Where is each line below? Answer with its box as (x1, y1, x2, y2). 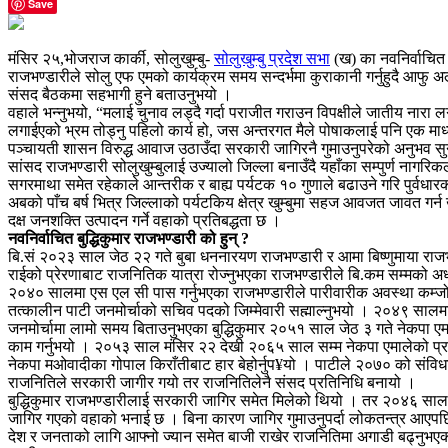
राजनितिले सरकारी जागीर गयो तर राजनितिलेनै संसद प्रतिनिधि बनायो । (8, 373, 416, 391)
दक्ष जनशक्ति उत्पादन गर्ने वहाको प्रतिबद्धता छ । (8, 211, 281, 229)
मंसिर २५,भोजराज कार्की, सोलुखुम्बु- (8, 49, 214, 67)
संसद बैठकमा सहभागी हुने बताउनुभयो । (8, 85, 232, 103)
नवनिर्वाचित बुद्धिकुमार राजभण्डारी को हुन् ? (8, 229, 249, 247)
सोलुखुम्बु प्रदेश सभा (214, 49, 330, 67)
